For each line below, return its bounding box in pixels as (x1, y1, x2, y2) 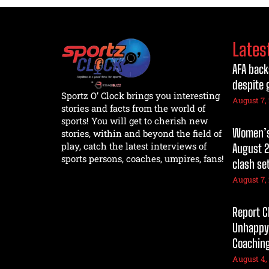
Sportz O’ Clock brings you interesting (61, 89, 220, 101)
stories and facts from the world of (61, 101, 205, 114)
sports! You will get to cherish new (61, 114, 208, 127)
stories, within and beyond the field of (61, 127, 222, 139)
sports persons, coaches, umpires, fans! (61, 152, 224, 165)
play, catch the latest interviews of (61, 139, 207, 152)
